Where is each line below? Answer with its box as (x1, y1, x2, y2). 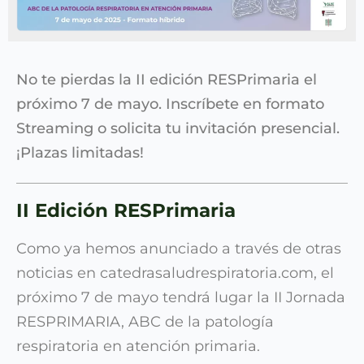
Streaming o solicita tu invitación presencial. (16, 119, 340, 138)
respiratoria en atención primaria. (16, 337, 260, 356)
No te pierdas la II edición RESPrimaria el (16, 71, 317, 89)
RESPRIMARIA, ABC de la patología (16, 313, 274, 331)
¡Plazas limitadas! (16, 144, 144, 162)
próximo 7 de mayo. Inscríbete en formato (16, 95, 324, 114)
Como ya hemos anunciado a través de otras (16, 240, 341, 258)
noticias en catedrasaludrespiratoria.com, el (16, 264, 334, 283)
